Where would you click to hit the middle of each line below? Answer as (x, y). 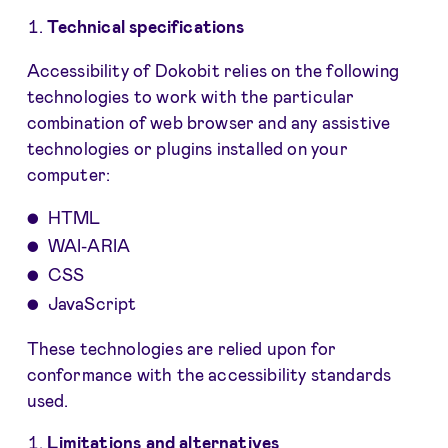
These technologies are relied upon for (181, 347)
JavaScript (92, 302)
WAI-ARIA (89, 245)
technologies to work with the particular (190, 95)
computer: (68, 173)
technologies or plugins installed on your (187, 147)
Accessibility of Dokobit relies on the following (212, 69)
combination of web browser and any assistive (208, 121)
